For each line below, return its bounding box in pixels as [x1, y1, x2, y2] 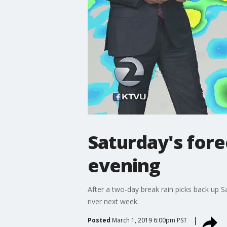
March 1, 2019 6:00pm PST [111, 215, 187, 224]
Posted [87, 215, 110, 224]
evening [87, 153, 160, 178]
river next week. [87, 196, 139, 206]
